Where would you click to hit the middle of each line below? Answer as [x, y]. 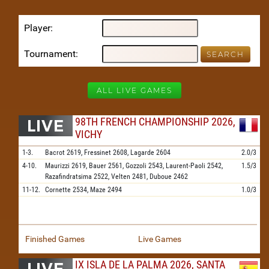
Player [37, 28]
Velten [121, 177]
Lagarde [142, 153]
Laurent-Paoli [186, 166]
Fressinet [98, 153]
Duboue [161, 177]
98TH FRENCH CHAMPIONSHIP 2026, [155, 122]
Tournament [50, 54]
